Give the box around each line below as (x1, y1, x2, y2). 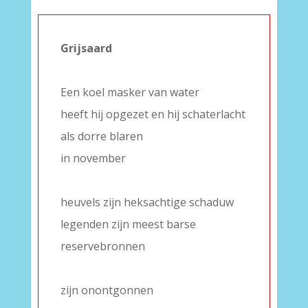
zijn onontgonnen (60, 283, 153, 298)
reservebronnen (60, 239, 145, 254)
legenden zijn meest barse (60, 217, 196, 232)
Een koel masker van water (60, 85, 199, 100)
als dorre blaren (60, 129, 143, 144)
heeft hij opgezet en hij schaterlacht (60, 107, 245, 122)
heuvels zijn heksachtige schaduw (60, 195, 234, 210)
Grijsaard (60, 41, 112, 56)
